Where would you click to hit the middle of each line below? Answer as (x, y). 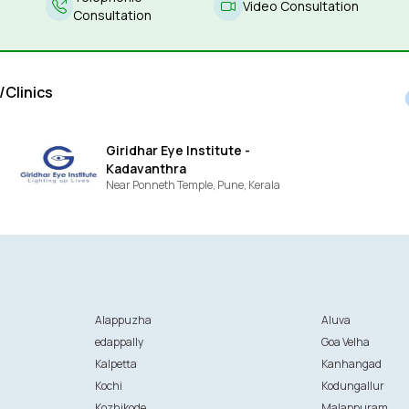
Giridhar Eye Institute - (178, 150)
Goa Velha (346, 342)
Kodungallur (353, 386)
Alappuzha (123, 320)
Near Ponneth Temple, (162, 185)
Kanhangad (352, 364)
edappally (119, 342)
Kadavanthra (147, 168)
